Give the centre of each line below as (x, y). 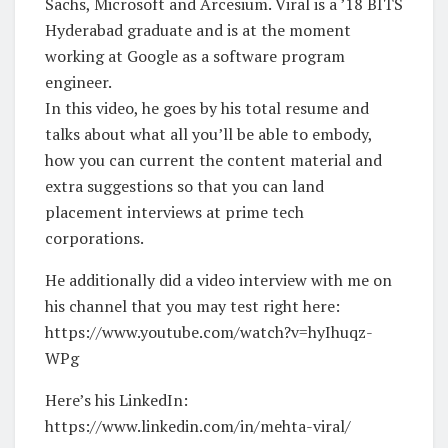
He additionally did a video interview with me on (218, 279)
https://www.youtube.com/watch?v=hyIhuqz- (209, 331)
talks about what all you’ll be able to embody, (208, 133)
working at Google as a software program (195, 55)
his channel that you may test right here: (192, 305)
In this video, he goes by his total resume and (207, 107)
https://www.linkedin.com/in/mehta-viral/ (198, 425)
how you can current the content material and (213, 159)
